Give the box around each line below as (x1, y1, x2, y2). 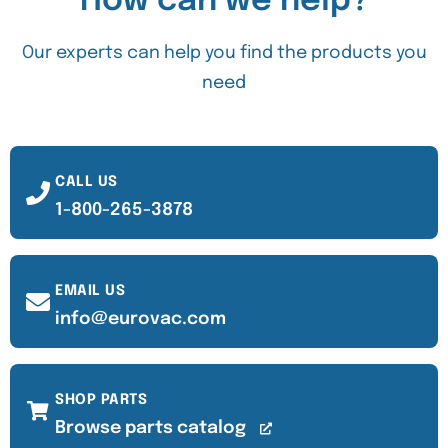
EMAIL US (55, 284, 125, 298)
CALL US (55, 175, 118, 189)
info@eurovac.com (55, 310, 226, 328)
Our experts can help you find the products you (21, 44, 427, 62)
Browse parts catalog (55, 419, 250, 437)
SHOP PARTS (55, 393, 147, 407)
